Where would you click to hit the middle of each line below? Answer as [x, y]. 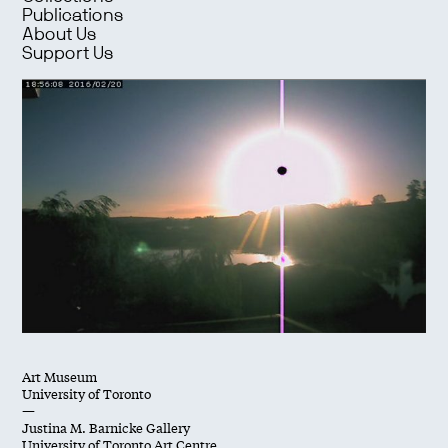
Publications [73, 16]
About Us [60, 35]
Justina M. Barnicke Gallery [106, 427]
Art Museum [60, 376]
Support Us [68, 54]
